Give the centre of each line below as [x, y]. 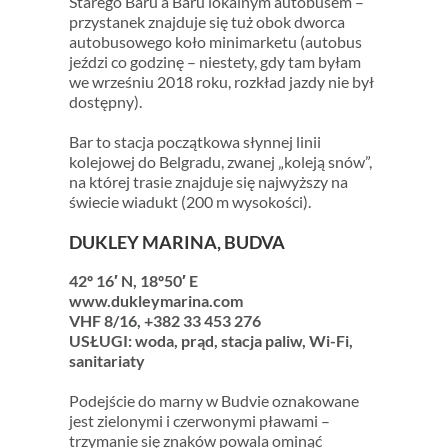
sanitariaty [106, 361]
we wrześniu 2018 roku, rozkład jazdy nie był [221, 82]
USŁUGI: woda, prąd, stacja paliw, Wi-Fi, [210, 341]
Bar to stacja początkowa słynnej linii [194, 142]
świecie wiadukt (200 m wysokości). [189, 202]
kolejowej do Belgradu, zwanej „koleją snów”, [220, 162]
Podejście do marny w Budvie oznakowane [213, 401]
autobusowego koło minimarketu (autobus [215, 42]
